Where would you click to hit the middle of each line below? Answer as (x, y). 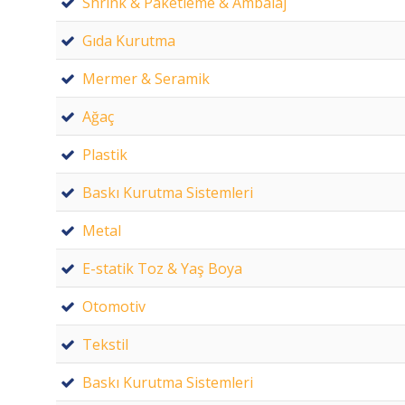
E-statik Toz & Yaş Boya (162, 268)
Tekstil (105, 344)
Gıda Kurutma (129, 40)
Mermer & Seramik (146, 78)
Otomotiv (114, 306)
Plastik (105, 154)
